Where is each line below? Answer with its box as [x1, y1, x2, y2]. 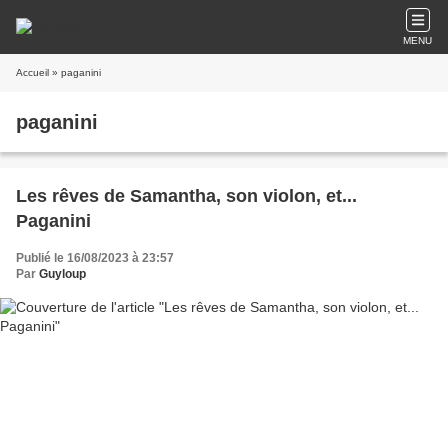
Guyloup [39, 267, 86, 281]
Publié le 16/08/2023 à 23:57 [16, 251, 174, 265]
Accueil [16, 67, 49, 78]
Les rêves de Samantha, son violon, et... [16, 186, 357, 206]
